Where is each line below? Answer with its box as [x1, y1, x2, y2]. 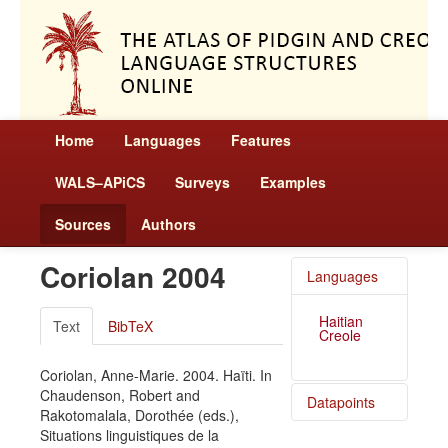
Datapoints [306, 392, 375, 412]
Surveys [175, 172, 230, 192]
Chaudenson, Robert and [40, 385, 200, 405]
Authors [141, 214, 196, 234]
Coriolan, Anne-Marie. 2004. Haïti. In [40, 365, 272, 385]
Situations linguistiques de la [40, 425, 219, 445]
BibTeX [108, 316, 153, 336]
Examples [260, 172, 326, 192]
